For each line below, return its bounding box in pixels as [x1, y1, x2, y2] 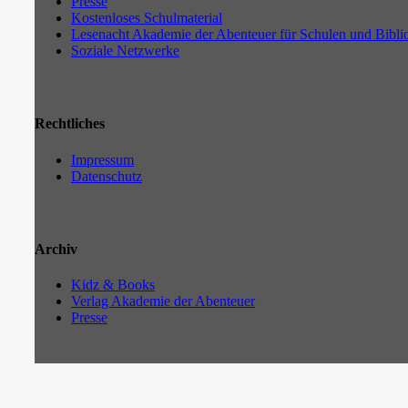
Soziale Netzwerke [71, 43, 179, 59]
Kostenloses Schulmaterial [71, 10, 222, 26]
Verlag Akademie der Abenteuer [71, 293, 255, 310]
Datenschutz [71, 168, 142, 184]
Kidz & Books [71, 277, 155, 293]
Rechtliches [35, 116, 105, 132]
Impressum [71, 151, 134, 168]
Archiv [35, 240, 77, 257]
